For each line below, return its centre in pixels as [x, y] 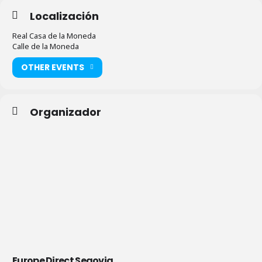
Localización [64, 16]
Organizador [65, 112]
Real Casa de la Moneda [54, 35]
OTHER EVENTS [53, 68]
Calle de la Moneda [46, 46]
